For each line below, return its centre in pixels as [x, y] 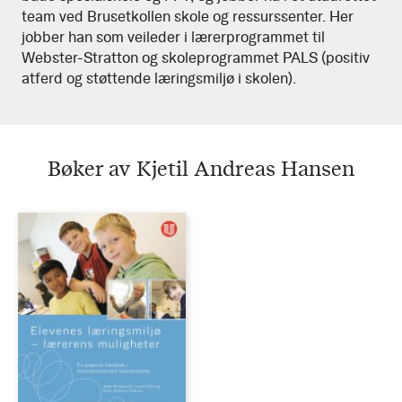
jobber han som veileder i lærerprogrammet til [173, 37]
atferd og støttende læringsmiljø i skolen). [159, 78]
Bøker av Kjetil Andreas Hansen [201, 168]
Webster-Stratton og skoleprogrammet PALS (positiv [196, 57]
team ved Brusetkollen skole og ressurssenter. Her [188, 16]
